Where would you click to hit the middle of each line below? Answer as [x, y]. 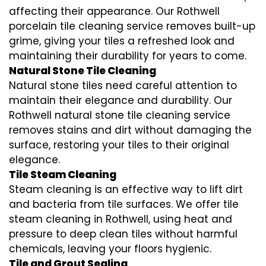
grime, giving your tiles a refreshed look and [122, 41]
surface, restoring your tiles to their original [119, 145]
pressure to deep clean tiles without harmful [123, 234]
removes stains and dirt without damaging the [130, 130]
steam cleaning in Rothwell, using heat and [121, 219]
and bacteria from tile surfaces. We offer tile [124, 204]
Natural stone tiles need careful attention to [123, 85]
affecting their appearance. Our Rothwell [114, 11]
